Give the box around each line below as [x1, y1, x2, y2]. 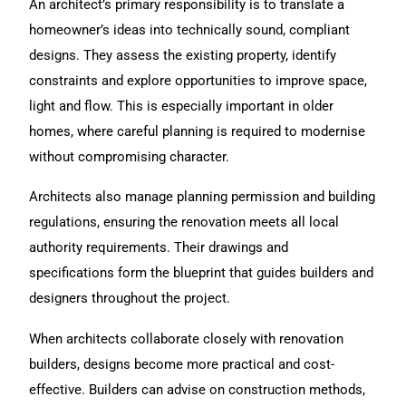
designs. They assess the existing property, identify [29, 46, 337, 63]
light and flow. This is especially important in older [29, 97, 334, 114]
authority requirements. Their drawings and [29, 239, 289, 256]
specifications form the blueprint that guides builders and [29, 265, 374, 282]
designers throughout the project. [29, 290, 231, 307]
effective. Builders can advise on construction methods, [29, 381, 366, 398]
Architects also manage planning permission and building [29, 188, 376, 206]
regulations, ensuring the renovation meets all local [29, 214, 340, 231]
